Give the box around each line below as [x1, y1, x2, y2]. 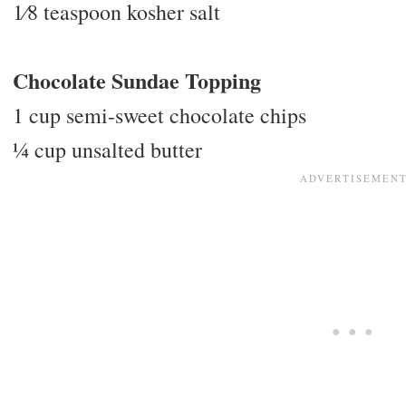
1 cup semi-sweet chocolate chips [12, 101, 306, 130]
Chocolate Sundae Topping [12, 64, 261, 97]
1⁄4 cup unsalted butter [12, 135, 202, 165]
